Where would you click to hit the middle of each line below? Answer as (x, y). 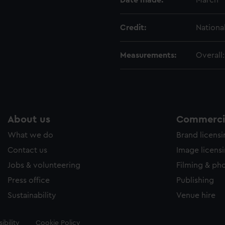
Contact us (27, 150)
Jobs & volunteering (44, 165)
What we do (30, 135)
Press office (29, 180)
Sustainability (32, 195)
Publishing (195, 180)
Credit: (133, 28)
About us (29, 120)
